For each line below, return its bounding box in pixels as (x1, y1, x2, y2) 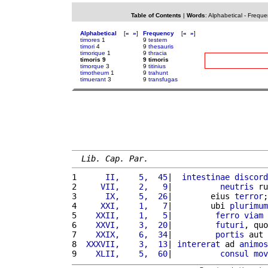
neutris (220, 181, 254, 191)
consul (220, 248, 249, 258)
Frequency (143, 30, 174, 36)
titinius (148, 63, 166, 69)
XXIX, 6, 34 (81, 229, 167, 239)
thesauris (148, 43, 173, 50)
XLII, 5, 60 (81, 248, 167, 258)
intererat (177, 239, 220, 249)
